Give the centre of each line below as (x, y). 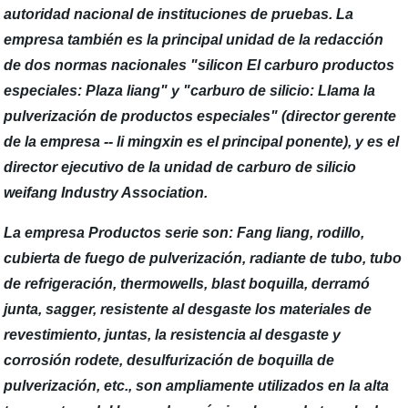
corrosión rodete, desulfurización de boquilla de (169, 360)
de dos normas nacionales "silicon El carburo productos (199, 65)
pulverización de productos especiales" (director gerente (200, 116)
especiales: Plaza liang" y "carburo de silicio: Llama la (190, 91)
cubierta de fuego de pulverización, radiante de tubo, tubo (203, 258)
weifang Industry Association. (106, 193)
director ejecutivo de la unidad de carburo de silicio (180, 167)
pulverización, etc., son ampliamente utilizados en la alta (197, 386)
